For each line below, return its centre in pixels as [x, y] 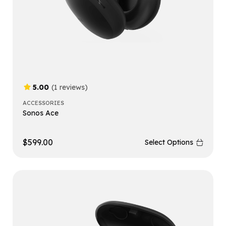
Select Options [169, 143]
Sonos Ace [41, 113]
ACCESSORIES [43, 103]
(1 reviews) [70, 88]
